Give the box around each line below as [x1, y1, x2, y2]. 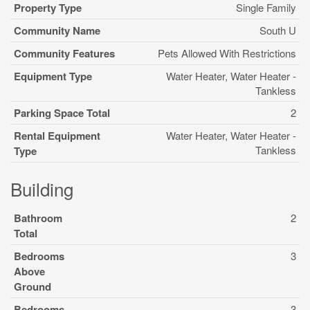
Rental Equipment [14, 128, 100, 143]
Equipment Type [14, 69, 92, 84]
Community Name [14, 23, 100, 38]
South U [259, 23, 296, 37]
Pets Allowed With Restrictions [158, 46, 296, 60]
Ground [14, 279, 51, 294]
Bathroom [14, 210, 62, 226]
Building [10, 176, 73, 201]
